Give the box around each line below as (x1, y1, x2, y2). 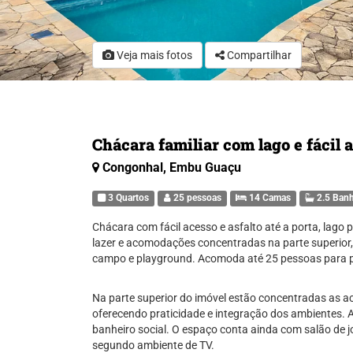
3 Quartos (106, 192, 150, 203)
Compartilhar (227, 49, 292, 61)
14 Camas (246, 192, 291, 203)
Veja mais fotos (114, 49, 192, 61)
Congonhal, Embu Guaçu (102, 160, 241, 175)
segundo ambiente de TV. (92, 339, 214, 351)
